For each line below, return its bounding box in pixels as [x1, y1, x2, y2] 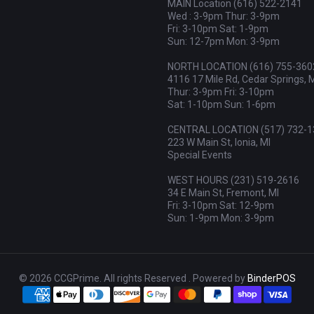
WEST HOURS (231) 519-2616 [168, 175, 299, 186]
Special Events [168, 149, 232, 161]
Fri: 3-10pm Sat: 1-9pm [168, 23, 268, 34]
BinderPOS [247, 273, 296, 284]
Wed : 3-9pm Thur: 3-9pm [168, 11, 280, 22]
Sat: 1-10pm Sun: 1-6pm [168, 99, 275, 110]
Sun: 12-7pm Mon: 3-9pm [168, 36, 280, 47]
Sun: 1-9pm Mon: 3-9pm [168, 212, 274, 224]
